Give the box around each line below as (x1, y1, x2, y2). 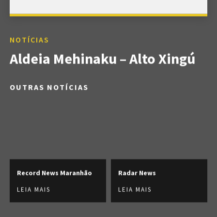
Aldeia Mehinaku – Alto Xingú (10, 49, 195, 68)
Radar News (118, 168, 156, 177)
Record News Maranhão (17, 168, 92, 177)
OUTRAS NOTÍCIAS (10, 82, 89, 92)
